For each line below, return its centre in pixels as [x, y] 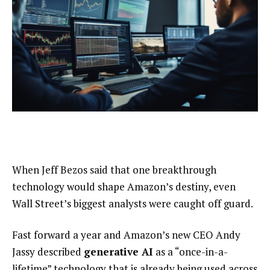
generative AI [118, 252]
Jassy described [48, 252]
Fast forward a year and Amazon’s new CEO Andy [126, 235]
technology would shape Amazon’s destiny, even [124, 187]
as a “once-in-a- [190, 252]
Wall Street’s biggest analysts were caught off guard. [133, 204]
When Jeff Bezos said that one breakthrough [114, 170]
